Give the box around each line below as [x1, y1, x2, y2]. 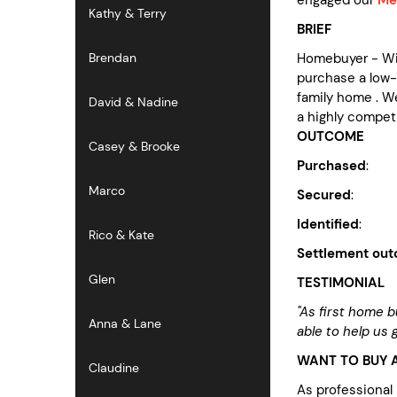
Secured [297, 185, 351, 204]
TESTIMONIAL [297, 273, 385, 292]
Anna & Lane [89, 315, 161, 331]
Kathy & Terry [89, 5, 167, 21]
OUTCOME [297, 127, 364, 145]
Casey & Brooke [89, 138, 180, 154]
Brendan [89, 50, 136, 66]
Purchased [297, 156, 366, 175]
